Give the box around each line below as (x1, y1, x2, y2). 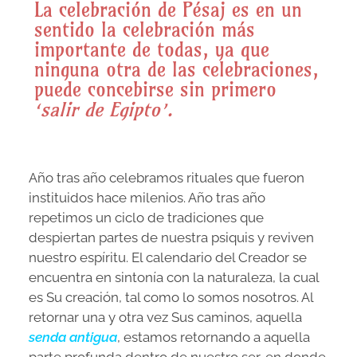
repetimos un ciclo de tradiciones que (29, 210, 264, 226)
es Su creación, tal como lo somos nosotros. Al (29, 289, 313, 306)
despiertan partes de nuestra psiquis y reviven (29, 229, 314, 246)
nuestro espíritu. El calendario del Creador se (29, 249, 307, 266)
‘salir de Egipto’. (34, 97, 173, 122)
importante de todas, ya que (34, 37, 269, 62)
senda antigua (29, 329, 117, 346)
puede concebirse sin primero (34, 77, 277, 102)
